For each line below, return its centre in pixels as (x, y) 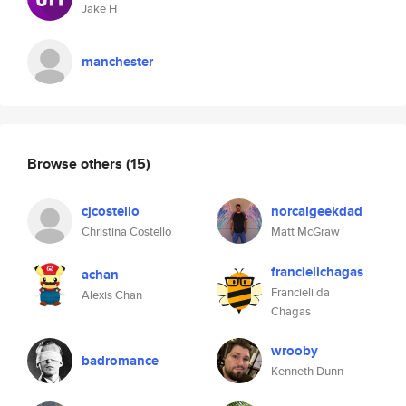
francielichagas (317, 272)
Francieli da (300, 292)
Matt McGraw (305, 232)
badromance (120, 361)
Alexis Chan (112, 295)
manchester (117, 62)
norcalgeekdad (317, 211)
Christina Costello (126, 232)
